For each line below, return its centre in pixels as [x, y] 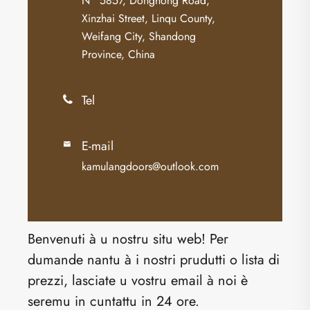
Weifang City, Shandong [139, 36]
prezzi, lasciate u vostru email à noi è [138, 280]
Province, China [118, 54]
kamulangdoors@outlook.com [150, 166]
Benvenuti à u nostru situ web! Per [128, 239]
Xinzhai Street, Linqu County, [148, 18]
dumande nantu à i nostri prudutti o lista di [154, 259]
